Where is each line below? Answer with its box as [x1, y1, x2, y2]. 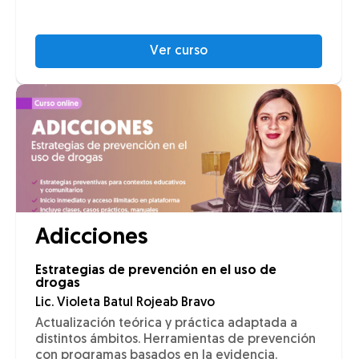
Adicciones [35, 227, 147, 250]
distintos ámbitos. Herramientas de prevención [35, 333, 316, 347]
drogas [35, 277, 80, 291]
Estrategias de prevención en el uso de [35, 264, 276, 278]
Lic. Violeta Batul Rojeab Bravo [35, 296, 215, 310]
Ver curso [150, 45, 208, 58]
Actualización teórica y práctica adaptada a [35, 317, 297, 331]
